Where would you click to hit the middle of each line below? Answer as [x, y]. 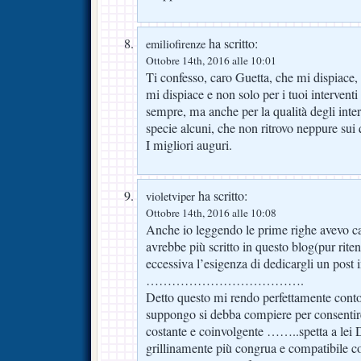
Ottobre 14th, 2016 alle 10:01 [211, 61]
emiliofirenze [176, 44]
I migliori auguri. [189, 145]
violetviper [170, 197]
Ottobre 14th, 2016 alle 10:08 [211, 213]
